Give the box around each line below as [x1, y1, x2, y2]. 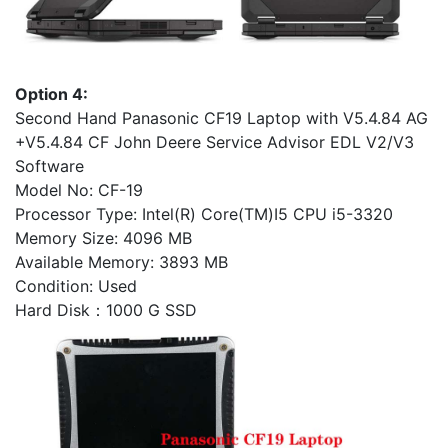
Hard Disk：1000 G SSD [15, 299, 197, 320]
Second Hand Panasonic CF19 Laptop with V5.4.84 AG [15, 107, 428, 128]
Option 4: [15, 83, 88, 104]
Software [15, 155, 84, 176]
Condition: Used [15, 275, 137, 296]
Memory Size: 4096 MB [15, 227, 192, 248]
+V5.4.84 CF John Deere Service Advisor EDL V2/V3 [15, 131, 414, 152]
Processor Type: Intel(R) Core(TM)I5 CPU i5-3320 [15, 203, 393, 224]
